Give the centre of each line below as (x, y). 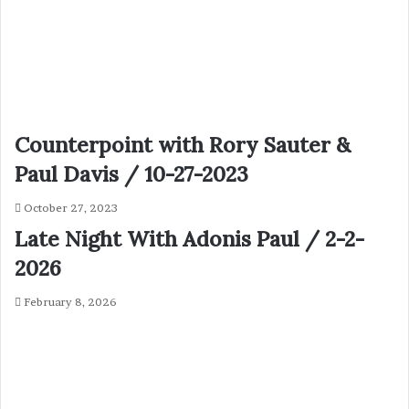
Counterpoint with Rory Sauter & (183, 145)
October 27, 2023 (71, 208)
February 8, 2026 (70, 302)
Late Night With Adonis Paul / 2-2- (189, 239)
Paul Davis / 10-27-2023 (131, 174)
